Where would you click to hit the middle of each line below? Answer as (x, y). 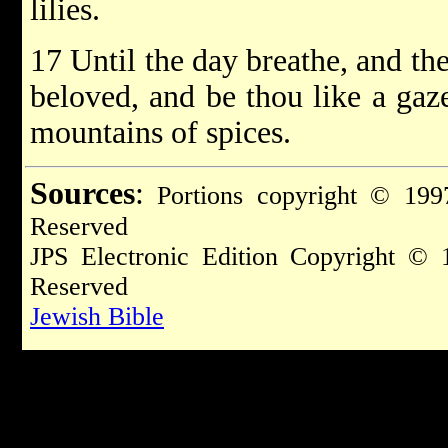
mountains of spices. (160, 132)
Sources (82, 193)
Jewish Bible (97, 316)
